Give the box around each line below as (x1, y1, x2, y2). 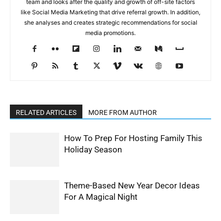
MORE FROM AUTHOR (88, 109, 157, 117)
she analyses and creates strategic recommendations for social (24, 19, 197, 27)
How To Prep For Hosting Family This (64, 133, 202, 144)
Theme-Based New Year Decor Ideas (64, 181, 200, 191)
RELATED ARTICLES (16, 109, 76, 117)
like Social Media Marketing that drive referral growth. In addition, (21, 8, 200, 16)
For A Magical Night (64, 192, 138, 202)
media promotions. (85, 29, 136, 37)
